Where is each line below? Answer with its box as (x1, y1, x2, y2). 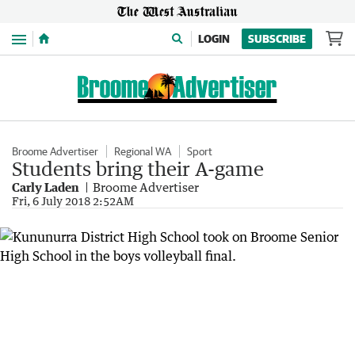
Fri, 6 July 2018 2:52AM (12, 194, 134, 208)
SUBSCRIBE (248, 32, 306, 45)
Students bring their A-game (12, 157, 264, 180)
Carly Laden (12, 180, 79, 194)
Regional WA (114, 145, 171, 158)
